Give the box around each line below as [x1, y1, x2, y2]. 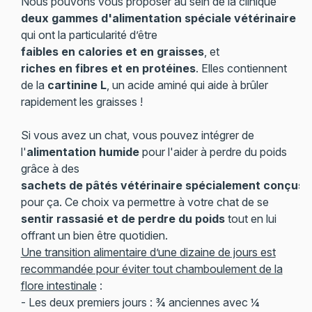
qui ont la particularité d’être [20, 28, 157, 42]
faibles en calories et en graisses [20, 45, 204, 58]
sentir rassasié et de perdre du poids [20, 212, 225, 226]
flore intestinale [20, 279, 97, 292]
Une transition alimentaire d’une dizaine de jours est [20, 245, 276, 259]
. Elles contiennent [195, 61, 287, 75]
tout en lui [224, 212, 276, 226]
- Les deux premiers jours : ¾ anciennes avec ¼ [20, 295, 260, 309]
